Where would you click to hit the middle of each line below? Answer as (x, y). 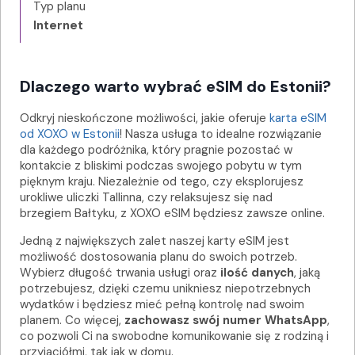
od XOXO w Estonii (70, 134)
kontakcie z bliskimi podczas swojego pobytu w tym (161, 166)
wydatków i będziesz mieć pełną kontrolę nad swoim (162, 305)
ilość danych (257, 273)
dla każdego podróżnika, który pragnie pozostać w (156, 150)
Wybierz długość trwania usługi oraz (120, 273)
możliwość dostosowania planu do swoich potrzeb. (158, 257)
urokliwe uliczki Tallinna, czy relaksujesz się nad (146, 198)
